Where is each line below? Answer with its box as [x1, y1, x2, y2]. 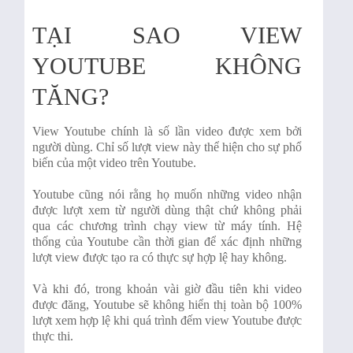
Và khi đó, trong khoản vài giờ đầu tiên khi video [32, 282, 303, 296]
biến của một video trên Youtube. [32, 156, 197, 170]
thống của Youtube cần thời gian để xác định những [32, 235, 303, 249]
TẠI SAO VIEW [32, 22, 303, 49]
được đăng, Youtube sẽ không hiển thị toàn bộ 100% [32, 298, 303, 312]
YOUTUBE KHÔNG [32, 53, 303, 80]
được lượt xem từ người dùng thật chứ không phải [32, 203, 303, 217]
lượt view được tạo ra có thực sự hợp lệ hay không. [32, 251, 288, 265]
